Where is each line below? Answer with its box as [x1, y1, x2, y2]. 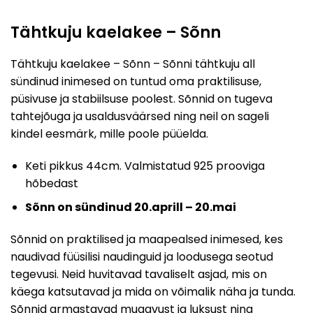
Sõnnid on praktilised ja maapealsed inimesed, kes [10, 231, 283, 248]
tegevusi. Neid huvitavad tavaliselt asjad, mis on [10, 266, 267, 283]
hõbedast [24, 175, 78, 191]
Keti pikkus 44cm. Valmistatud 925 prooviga [24, 157, 265, 174]
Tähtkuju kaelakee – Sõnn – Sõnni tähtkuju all [10, 55, 255, 72]
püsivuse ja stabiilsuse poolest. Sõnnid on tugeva [10, 90, 272, 107]
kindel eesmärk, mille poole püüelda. [10, 125, 208, 142]
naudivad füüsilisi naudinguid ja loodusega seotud [10, 249, 273, 265]
